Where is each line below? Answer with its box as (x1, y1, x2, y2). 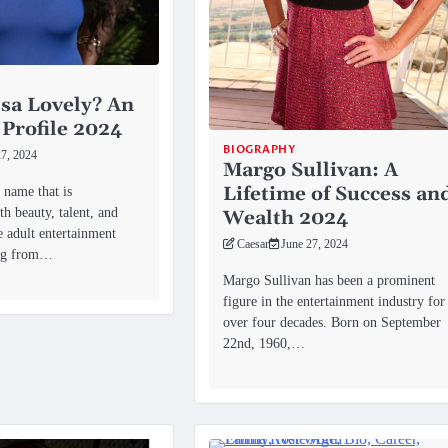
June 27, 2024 (280, 238, 348, 252)
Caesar (236, 238, 269, 252)
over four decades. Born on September (222, 313, 441, 330)
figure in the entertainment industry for (222, 292, 445, 309)
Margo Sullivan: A (222, 158, 398, 184)
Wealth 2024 (222, 206, 348, 232)
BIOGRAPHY (222, 142, 296, 158)
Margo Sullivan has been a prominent (222, 271, 435, 288)
